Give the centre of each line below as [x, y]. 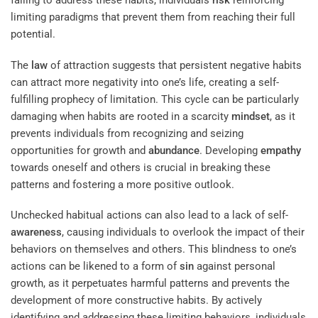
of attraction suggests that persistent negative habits [175, 65]
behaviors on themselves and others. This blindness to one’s [154, 250]
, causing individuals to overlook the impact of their [183, 232]
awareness [36, 232]
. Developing [230, 150]
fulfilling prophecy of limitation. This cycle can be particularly [155, 99]
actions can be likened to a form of [95, 267]
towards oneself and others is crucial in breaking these [141, 167]
